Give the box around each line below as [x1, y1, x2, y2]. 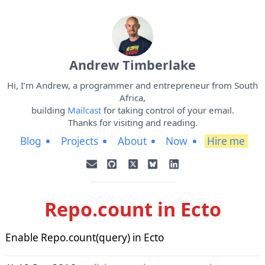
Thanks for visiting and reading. [67, 116, 198, 128]
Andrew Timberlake [69, 56, 196, 73]
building [31, 104, 67, 116]
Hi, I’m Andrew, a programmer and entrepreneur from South [7, 79, 258, 91]
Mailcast [67, 104, 101, 116]
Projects [60, 134, 98, 148]
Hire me [207, 134, 245, 148]
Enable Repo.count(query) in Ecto [5, 231, 164, 245]
